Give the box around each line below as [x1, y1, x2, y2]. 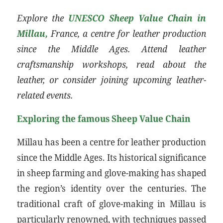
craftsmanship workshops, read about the [16, 58, 207, 71]
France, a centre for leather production [47, 27, 207, 40]
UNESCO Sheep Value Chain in [68, 11, 207, 24]
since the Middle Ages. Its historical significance [16, 150, 207, 163]
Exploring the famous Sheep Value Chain [16, 111, 190, 124]
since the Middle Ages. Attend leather [16, 42, 207, 55]
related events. [16, 89, 73, 102]
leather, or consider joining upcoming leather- [16, 73, 207, 86]
